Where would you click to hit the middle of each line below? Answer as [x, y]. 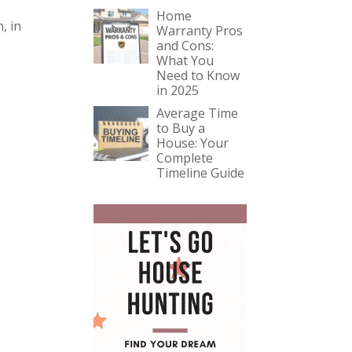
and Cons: [185, 46]
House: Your [193, 143]
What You [185, 60]
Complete [185, 158]
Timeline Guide [201, 173]
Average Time [198, 113]
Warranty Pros [200, 31]
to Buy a [181, 128]
